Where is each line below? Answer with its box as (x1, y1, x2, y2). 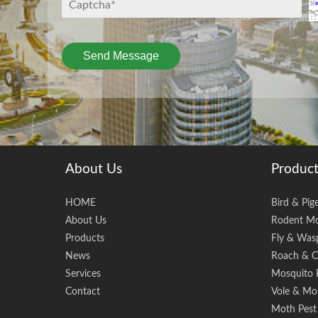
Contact (65, 285, 100, 297)
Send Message (83, 50, 160, 62)
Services (65, 268, 101, 279)
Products (65, 232, 104, 243)
